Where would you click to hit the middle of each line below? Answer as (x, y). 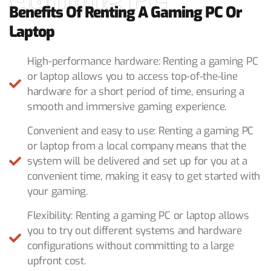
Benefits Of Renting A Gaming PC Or (126, 13)
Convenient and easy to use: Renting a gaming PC (141, 131)
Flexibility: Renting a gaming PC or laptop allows (138, 216)
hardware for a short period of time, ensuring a (136, 92)
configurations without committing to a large (131, 246)
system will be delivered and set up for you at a (137, 162)
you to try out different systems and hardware (135, 231)
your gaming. (57, 192)
